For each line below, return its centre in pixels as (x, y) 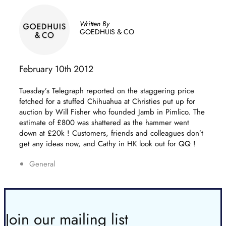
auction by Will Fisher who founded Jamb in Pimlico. (106, 112)
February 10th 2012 (56, 69)
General (42, 164)
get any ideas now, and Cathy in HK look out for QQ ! (107, 144)
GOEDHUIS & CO (107, 32)
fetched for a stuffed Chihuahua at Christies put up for (107, 101)
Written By (95, 24)
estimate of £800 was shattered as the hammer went (104, 123)
